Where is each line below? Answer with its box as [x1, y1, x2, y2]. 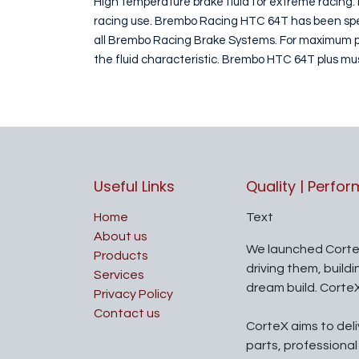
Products [94, 249, 148, 262]
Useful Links [94, 176, 175, 196]
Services [94, 268, 144, 281]
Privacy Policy [94, 288, 173, 301]
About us [94, 230, 147, 243]
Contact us [94, 307, 160, 320]
